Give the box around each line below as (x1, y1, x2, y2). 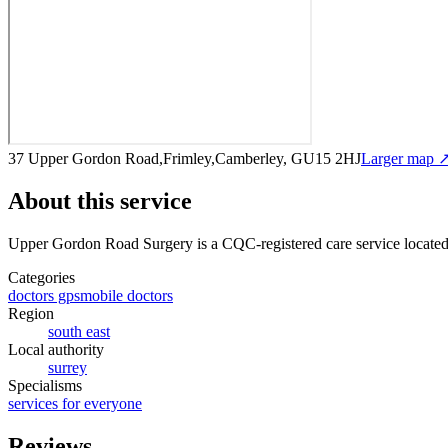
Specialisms (8, 376, 82, 394)
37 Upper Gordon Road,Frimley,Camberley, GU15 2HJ (8, 149, 361, 167)
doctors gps (8, 286, 80, 304)
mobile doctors (80, 286, 173, 304)
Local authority (8, 340, 104, 358)
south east (48, 322, 110, 340)
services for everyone (8, 394, 142, 412)
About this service (8, 187, 192, 214)
